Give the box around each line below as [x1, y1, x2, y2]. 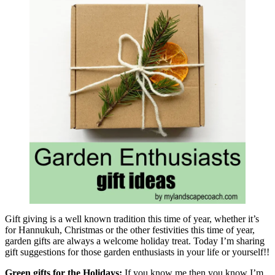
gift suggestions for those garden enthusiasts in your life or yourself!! [5, 246, 269, 257]
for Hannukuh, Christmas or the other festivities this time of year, [5, 224, 255, 235]
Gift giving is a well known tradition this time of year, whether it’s [5, 213, 259, 224]
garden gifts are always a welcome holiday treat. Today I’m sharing [5, 235, 265, 246]
